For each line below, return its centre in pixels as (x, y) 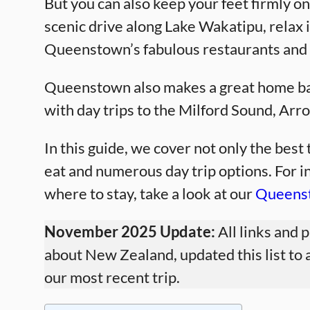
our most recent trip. (112, 277)
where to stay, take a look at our (150, 193)
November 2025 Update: (130, 231)
